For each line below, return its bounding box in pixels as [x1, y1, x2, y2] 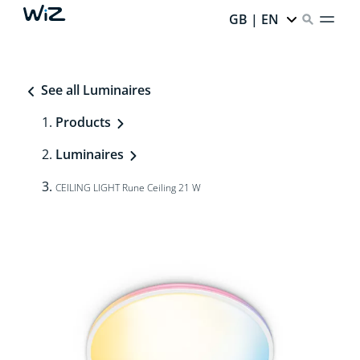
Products [55, 113, 111, 131]
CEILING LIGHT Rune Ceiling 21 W [55, 181, 201, 194]
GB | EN [229, 10, 280, 28]
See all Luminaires [37, 81, 151, 99]
